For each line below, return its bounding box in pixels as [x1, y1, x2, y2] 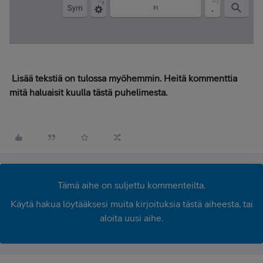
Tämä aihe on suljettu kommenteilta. [58, 179, 205, 190]
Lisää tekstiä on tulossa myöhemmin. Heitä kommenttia [9, 72, 237, 83]
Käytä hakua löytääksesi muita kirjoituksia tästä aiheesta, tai [10, 198, 253, 209]
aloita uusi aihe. [100, 212, 163, 223]
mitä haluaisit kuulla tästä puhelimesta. [9, 86, 167, 97]
